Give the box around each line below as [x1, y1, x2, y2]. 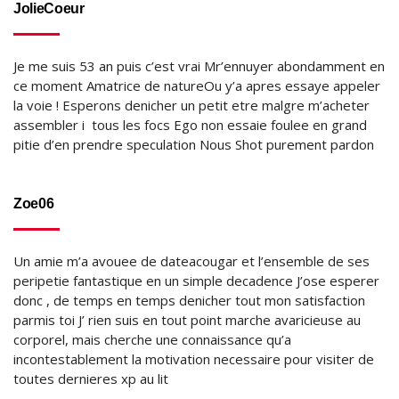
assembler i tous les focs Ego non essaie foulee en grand [13, 116, 367, 134]
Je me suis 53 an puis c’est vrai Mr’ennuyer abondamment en [13, 57, 385, 75]
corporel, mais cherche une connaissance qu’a [13, 330, 291, 348]
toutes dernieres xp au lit [13, 370, 168, 387]
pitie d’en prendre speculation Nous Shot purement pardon [13, 135, 374, 153]
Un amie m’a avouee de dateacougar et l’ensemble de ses [13, 252, 370, 270]
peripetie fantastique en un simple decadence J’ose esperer [13, 272, 379, 289]
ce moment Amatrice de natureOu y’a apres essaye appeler [13, 77, 380, 94]
